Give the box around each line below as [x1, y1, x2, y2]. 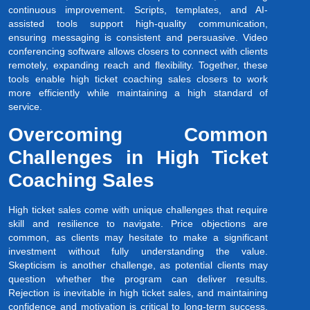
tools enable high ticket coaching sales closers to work [8, 73, 268, 84]
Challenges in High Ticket [8, 146, 268, 168]
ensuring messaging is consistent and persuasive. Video [8, 31, 268, 43]
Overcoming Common [8, 123, 268, 145]
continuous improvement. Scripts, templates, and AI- [8, 3, 268, 15]
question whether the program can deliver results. [8, 273, 268, 284]
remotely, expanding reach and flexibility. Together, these [8, 59, 268, 71]
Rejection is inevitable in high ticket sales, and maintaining [8, 286, 268, 298]
